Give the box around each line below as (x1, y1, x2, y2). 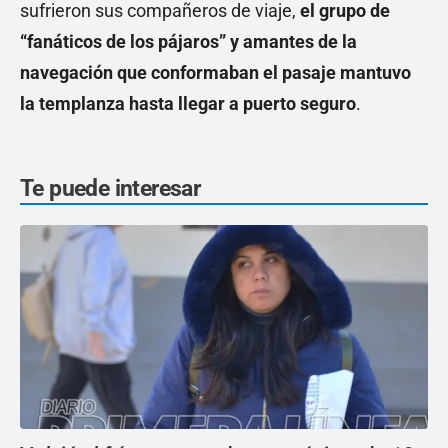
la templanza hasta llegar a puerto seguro (20, 93, 356, 114)
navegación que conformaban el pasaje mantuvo (20, 62, 411, 83)
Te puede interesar (20, 175, 201, 202)
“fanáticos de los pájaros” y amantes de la (20, 31, 357, 52)
